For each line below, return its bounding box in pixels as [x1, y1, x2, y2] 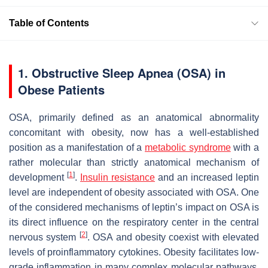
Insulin [80, 172, 108, 182]
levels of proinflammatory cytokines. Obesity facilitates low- [9, 246, 259, 257]
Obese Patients [18, 80, 105, 98]
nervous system [9, 232, 80, 242]
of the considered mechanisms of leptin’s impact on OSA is [9, 202, 259, 212]
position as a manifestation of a [9, 142, 145, 153]
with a [230, 142, 260, 153]
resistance [108, 172, 155, 182]
